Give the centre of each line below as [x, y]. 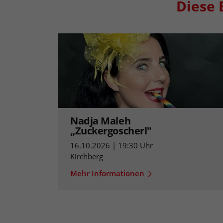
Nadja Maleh [101, 120]
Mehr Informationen [107, 173]
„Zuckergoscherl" [111, 130]
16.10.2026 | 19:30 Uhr [111, 145]
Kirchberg [87, 156]
